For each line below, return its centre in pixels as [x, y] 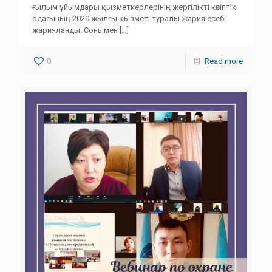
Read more [224, 61]
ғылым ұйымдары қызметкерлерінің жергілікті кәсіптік [134, 7]
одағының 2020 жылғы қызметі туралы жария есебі [129, 19]
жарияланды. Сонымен [75, 30]
